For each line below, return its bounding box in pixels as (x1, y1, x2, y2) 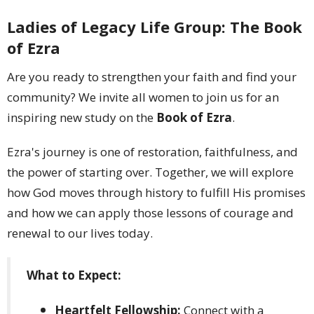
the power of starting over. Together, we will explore (7, 163, 294, 180)
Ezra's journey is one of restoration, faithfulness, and (7, 143, 298, 160)
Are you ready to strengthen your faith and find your (7, 68, 296, 85)
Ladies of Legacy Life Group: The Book (7, 16, 302, 38)
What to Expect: (27, 267, 121, 284)
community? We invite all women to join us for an (7, 88, 279, 105)
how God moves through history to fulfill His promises (7, 184, 306, 200)
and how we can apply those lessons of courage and (7, 204, 294, 221)
